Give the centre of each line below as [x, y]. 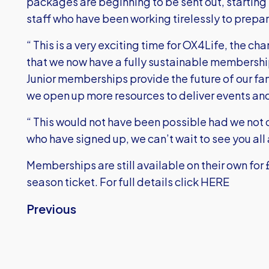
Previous [51, 209]
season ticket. [63, 182]
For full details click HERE [165, 182]
